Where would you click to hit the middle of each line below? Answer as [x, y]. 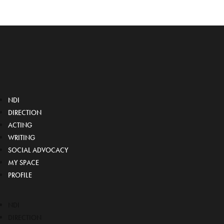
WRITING [21, 138]
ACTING [20, 125]
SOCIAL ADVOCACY [38, 150]
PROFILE [20, 175]
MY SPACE [23, 163]
